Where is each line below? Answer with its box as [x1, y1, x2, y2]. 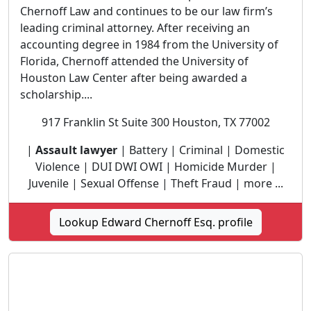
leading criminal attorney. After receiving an [20, 19, 250, 35]
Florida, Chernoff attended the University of [20, 53, 249, 69]
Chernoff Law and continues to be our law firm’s [20, 3, 273, 19]
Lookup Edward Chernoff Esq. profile [58, 214, 253, 230]
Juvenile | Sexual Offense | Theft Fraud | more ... [28, 175, 283, 191]
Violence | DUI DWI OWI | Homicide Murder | [35, 158, 276, 174]
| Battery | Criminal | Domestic [117, 142, 285, 158]
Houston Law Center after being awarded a [20, 69, 247, 85]
